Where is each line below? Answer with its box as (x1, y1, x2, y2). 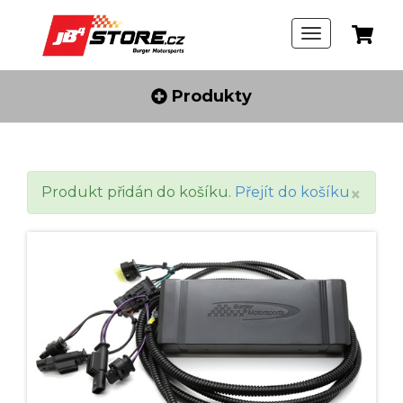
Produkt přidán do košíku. (41, 184, 235, 201)
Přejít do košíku (235, 184, 350, 201)
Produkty (167, 86, 252, 107)
